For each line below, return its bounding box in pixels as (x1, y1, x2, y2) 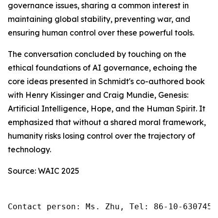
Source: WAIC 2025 (8, 166, 79, 176)
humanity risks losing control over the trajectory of (8, 131, 195, 141)
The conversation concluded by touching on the (8, 49, 186, 59)
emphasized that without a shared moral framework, (8, 117, 206, 127)
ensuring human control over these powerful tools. (8, 28, 194, 38)
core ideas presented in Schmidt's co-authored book (8, 76, 205, 87)
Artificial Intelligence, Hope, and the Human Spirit (8, 104, 196, 114)
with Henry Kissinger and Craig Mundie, (8, 90, 158, 100)
